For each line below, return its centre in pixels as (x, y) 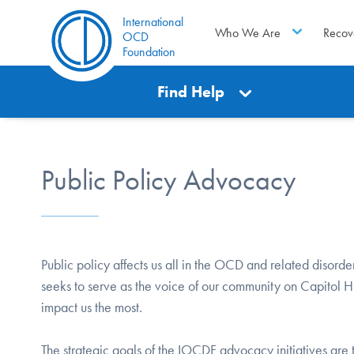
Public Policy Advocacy (169, 180)
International (153, 22)
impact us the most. (92, 307)
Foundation (149, 52)
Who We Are (247, 32)
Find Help (191, 92)
